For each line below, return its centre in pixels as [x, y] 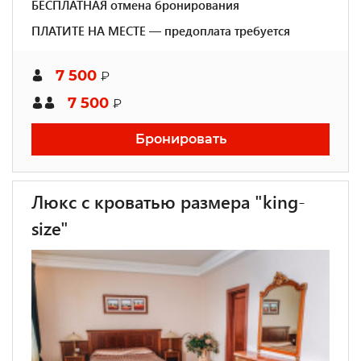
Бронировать [180, 139]
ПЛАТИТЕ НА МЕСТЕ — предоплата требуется [161, 31]
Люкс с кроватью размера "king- [168, 201]
